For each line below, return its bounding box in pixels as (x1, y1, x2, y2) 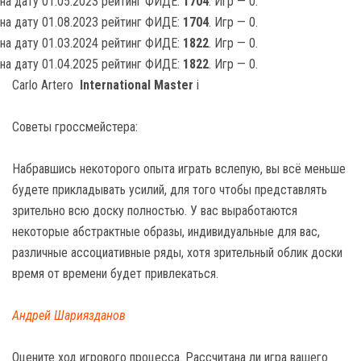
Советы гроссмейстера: (12, 118, 138, 135)
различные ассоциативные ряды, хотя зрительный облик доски (12, 244, 342, 260)
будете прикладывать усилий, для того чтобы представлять (12, 181, 327, 197)
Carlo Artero (12, 77, 80, 93)
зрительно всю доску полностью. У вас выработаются (12, 202, 297, 218)
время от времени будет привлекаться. (12, 265, 218, 281)
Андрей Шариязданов (12, 307, 126, 323)
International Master (80, 77, 193, 93)
